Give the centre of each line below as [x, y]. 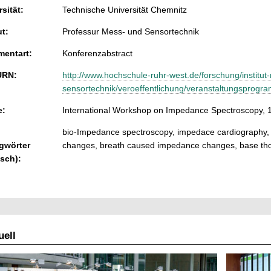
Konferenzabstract [97, 54]
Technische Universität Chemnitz [125, 10]
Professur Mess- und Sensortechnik [131, 32]
